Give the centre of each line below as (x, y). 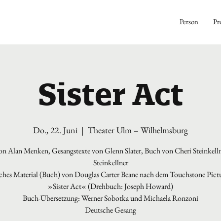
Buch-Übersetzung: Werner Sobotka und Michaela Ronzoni (110, 198)
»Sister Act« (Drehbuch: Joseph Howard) (110, 186)
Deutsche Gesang (110, 210)
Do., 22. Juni (55, 130)
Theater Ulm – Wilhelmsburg (138, 130)
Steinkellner (110, 163)
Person (189, 21)
